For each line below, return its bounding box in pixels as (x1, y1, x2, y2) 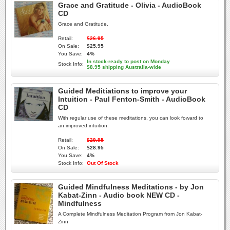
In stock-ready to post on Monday (87, 59, 170, 64)
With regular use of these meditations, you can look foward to (58, 115, 203, 121)
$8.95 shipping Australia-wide (87, 64, 161, 70)
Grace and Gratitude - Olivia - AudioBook (58, 1, 201, 9)
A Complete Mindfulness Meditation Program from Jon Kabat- (58, 211, 202, 217)
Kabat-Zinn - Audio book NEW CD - (58, 191, 180, 199)
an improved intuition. (58, 123, 109, 128)
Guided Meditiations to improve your (58, 87, 187, 95)
